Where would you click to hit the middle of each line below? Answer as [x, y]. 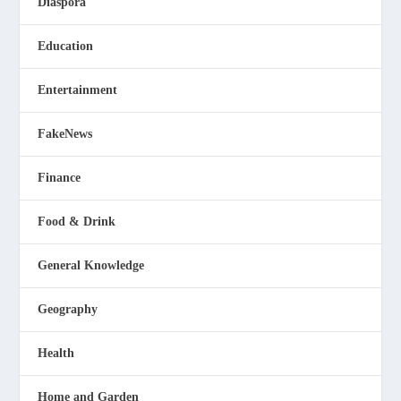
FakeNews [65, 133]
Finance [60, 177]
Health [56, 353]
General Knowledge [91, 265]
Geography [68, 309]
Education [66, 46]
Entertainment [78, 90]
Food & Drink [77, 221]
